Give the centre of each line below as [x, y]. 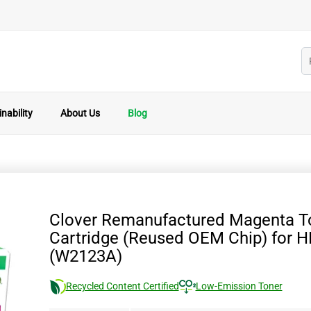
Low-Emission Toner [239, 286]
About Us [80, 113]
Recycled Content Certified [122, 286]
